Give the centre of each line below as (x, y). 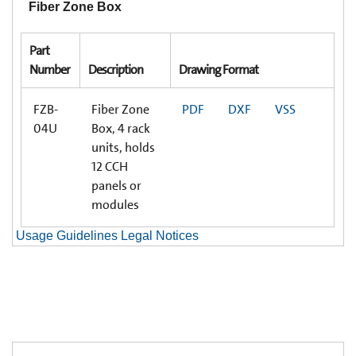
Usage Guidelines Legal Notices (107, 235)
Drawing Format (219, 69)
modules (115, 204)
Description (116, 69)
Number (50, 69)
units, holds (123, 147)
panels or (116, 185)
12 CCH (110, 166)
